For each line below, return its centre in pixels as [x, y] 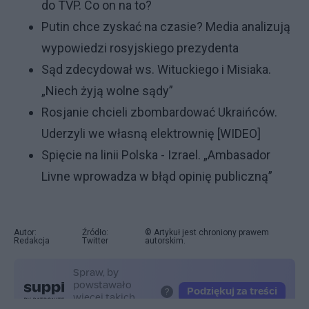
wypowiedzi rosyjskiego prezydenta [140, 48]
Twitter [96, 241]
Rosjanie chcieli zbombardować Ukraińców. [159, 112]
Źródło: [96, 232]
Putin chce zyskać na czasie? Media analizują [166, 27]
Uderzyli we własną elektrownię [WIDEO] [151, 133]
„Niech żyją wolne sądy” [107, 91]
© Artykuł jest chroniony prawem [207, 232]
